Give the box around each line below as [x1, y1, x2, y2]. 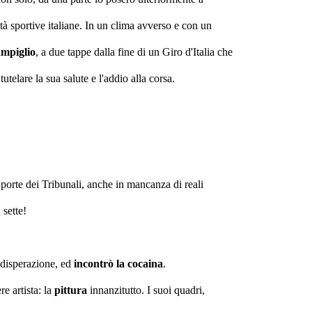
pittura [54, 284, 87, 296]
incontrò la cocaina [74, 258, 163, 270]
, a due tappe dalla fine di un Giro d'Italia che [36, 46, 233, 58]
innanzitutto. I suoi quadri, [87, 284, 205, 296]
